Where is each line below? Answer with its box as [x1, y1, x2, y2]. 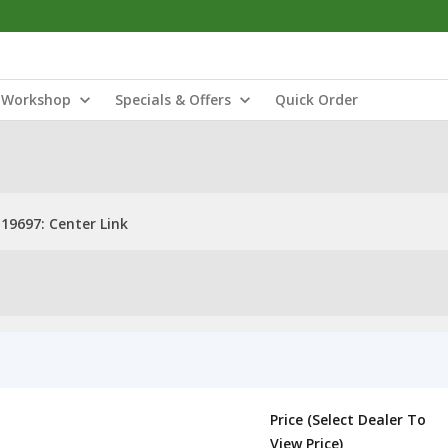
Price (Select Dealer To [270, 410, 426, 429]
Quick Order [275, 90, 358, 109]
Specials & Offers [115, 90, 231, 109]
